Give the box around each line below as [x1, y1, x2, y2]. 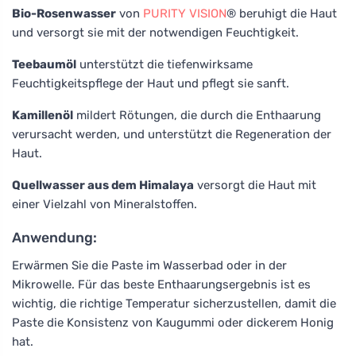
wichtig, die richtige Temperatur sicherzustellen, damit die [12, 296, 336, 311]
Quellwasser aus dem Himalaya [12, 177, 194, 192]
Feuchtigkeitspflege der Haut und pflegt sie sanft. [12, 75, 289, 91]
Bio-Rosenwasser [12, 6, 116, 21]
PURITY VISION [143, 6, 226, 21]
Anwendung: [12, 229, 97, 246]
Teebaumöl [12, 56, 76, 72]
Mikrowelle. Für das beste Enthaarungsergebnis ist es [12, 277, 311, 292]
